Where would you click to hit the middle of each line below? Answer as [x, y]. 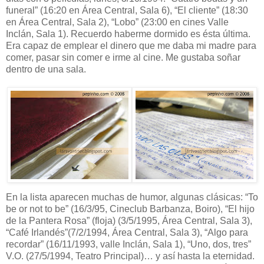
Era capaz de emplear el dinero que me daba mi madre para [131, 45]
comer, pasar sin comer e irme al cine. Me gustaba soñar [123, 57]
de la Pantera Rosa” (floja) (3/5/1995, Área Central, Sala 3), [129, 220]
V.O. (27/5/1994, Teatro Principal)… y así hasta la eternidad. [130, 256]
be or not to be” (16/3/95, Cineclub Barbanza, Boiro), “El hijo [130, 209]
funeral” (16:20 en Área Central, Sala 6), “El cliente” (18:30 [127, 10]
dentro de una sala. [46, 69]
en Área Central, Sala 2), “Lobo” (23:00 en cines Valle [117, 22]
